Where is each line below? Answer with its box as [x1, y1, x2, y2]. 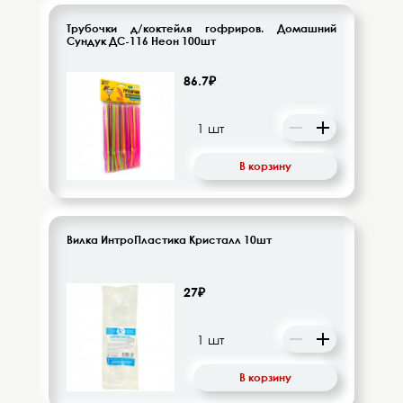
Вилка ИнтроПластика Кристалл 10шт [67, 232, 272, 246]
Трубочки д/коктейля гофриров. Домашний [67, 21, 336, 35]
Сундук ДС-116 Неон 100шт [67, 33, 216, 48]
